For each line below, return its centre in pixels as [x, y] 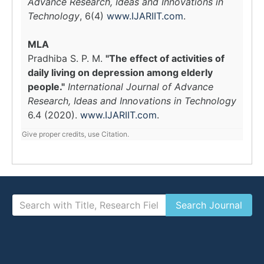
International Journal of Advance [141, 87]
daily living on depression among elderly [120, 72]
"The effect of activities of [165, 58]
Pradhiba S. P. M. [67, 58]
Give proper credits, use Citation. [75, 134]
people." [46, 87]
